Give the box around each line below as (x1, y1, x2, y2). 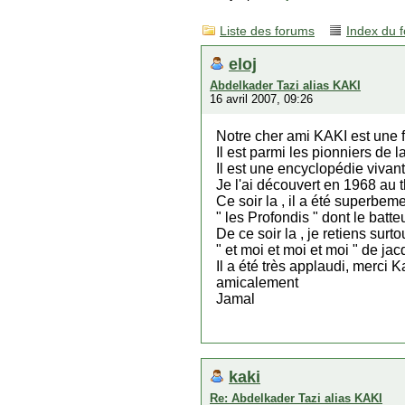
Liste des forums (220, 24, 315, 38)
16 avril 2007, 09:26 (210, 92, 313, 106)
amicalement (216, 275, 298, 290)
